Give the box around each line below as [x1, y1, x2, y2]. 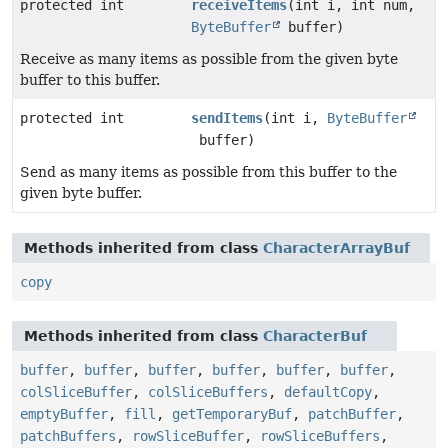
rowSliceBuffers [260, 427, 380, 444]
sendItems [191, 109, 263, 126]
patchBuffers [20, 427, 116, 444]
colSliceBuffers [148, 383, 268, 400]
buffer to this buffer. [20, 71, 160, 88]
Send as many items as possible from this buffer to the [20, 163, 397, 180]
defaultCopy [284, 383, 372, 400]
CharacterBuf [263, 327, 367, 344]
